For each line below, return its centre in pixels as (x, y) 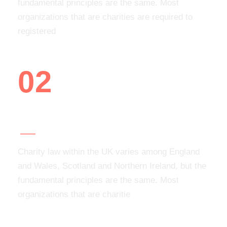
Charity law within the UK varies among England (109, 152)
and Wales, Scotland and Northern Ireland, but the (112, 166)
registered (37, 31)
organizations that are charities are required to (105, 17)
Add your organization (75, 114)
